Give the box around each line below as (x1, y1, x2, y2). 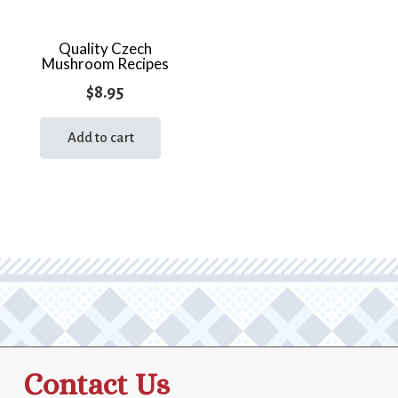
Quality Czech (58, 39, 152, 59)
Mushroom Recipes (41, 54, 169, 74)
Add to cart (67, 130, 134, 146)
